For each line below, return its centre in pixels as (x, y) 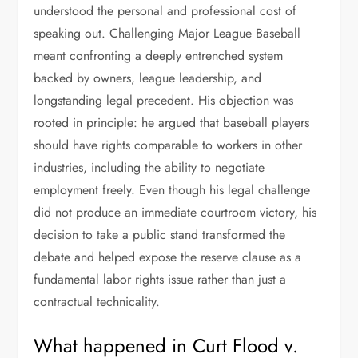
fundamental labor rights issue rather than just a (160, 279)
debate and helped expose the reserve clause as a (168, 257)
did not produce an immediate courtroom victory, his (175, 212)
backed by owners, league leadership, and (148, 78)
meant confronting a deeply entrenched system (159, 56)
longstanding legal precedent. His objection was (164, 100)
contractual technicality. (97, 302)
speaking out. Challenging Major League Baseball (167, 33)
